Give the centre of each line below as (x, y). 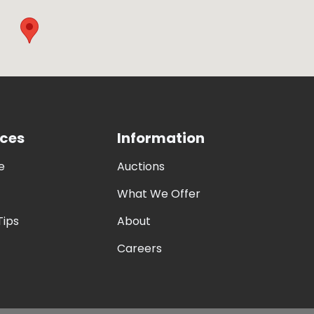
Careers (139, 248)
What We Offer (158, 194)
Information (161, 138)
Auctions (141, 166)
